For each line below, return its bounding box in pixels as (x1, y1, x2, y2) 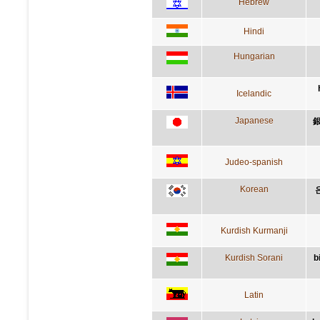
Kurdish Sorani (225, 252, 283, 263)
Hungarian (233, 51, 275, 61)
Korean (239, 184, 269, 194)
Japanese (234, 115, 274, 126)
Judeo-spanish (225, 156, 283, 167)
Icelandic (236, 88, 271, 99)
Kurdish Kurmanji (220, 225, 288, 236)
